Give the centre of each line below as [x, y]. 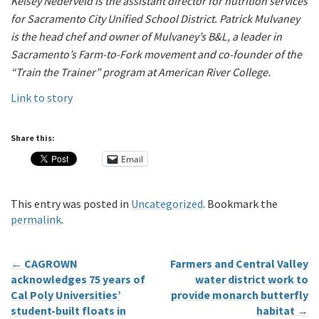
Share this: [33, 138]
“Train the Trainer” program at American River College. [141, 72]
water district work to [252, 279]
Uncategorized [167, 204]
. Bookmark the [240, 204]
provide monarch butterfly [240, 295]
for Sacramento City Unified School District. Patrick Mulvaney [155, 19]
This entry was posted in [71, 204]
